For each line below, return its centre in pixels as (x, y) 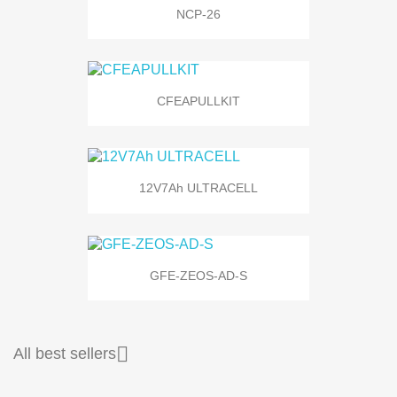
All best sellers (65, 353)
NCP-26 (198, 14)
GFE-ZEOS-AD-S (198, 275)
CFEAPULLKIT (198, 101)
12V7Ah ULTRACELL (198, 188)
